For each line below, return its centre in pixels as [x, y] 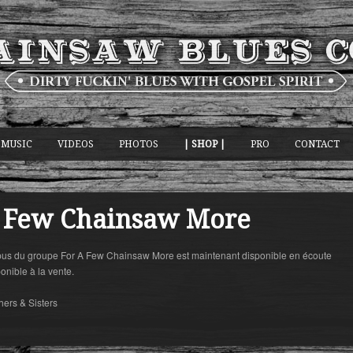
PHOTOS [139, 144]
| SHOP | [204, 144]
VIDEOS [76, 144]
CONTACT [317, 144]
